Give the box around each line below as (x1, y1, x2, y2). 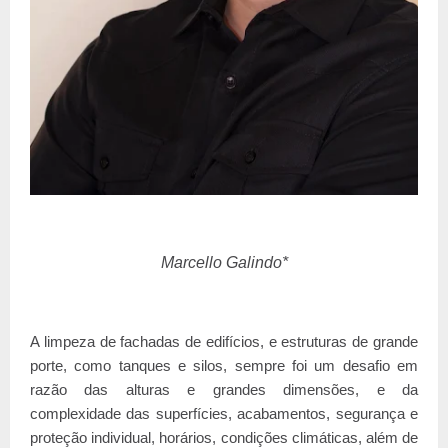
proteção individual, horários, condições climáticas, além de (30, 429, 418, 446)
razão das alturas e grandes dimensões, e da (30, 381, 418, 398)
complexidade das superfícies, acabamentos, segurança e (30, 405, 418, 422)
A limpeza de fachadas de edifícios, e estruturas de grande (30, 333, 418, 350)
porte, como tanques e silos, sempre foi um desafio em (30, 357, 418, 374)
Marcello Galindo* (160, 253, 288, 271)
